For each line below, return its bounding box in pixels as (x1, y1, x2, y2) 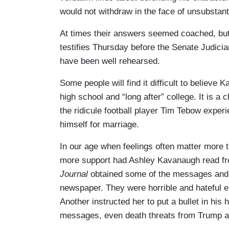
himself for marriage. (60, 119, 139, 129)
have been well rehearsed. (60, 56, 160, 66)
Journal (60, 169, 88, 179)
